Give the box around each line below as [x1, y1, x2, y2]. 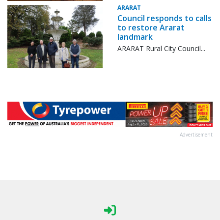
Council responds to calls [117, 13, 212, 24]
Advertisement [180, 131, 213, 138]
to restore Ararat [117, 22, 185, 33]
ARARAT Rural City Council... [117, 44, 205, 54]
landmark [117, 31, 153, 43]
